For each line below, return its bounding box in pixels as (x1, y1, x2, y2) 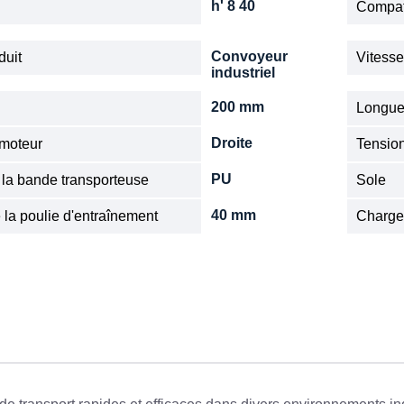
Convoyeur (210, 49, 288, 65)
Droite (210, 135, 252, 151)
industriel (210, 65, 275, 81)
